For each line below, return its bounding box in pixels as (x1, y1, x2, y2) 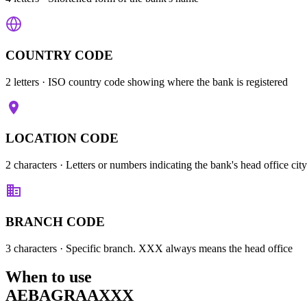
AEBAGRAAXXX (5, 286, 134, 305)
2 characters (5, 159, 57, 171)
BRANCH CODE (5, 214, 105, 229)
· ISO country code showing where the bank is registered (39, 75, 288, 88)
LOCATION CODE (5, 131, 119, 146)
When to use (5, 268, 92, 286)
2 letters (5, 75, 39, 88)
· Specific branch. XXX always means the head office (57, 242, 293, 254)
